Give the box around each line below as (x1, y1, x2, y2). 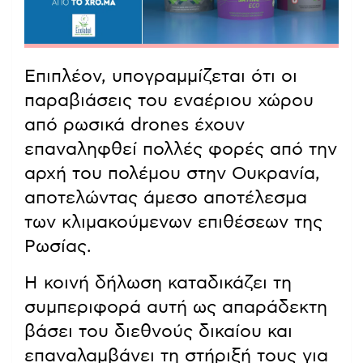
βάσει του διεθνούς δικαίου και (24, 322, 293, 341)
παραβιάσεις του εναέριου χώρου (24, 92, 314, 110)
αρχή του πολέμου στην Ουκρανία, (24, 164, 320, 183)
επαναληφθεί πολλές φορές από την (24, 140, 337, 159)
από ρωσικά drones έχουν (24, 116, 245, 135)
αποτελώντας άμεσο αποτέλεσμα (24, 189, 307, 207)
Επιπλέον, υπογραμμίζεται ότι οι (24, 67, 297, 86)
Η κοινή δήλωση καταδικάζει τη (24, 274, 292, 293)
